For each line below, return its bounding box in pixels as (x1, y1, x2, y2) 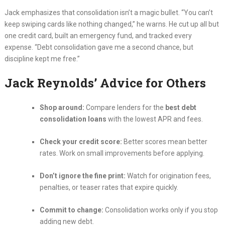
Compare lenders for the (84, 103, 165, 112)
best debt (165, 103, 196, 112)
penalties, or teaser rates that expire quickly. (39, 183, 178, 192)
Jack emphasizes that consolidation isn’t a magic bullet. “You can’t (4, 9, 213, 17)
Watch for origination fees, (125, 172, 211, 180)
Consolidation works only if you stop (103, 206, 218, 214)
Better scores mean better (122, 138, 207, 146)
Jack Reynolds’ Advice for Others (4, 75, 206, 91)
